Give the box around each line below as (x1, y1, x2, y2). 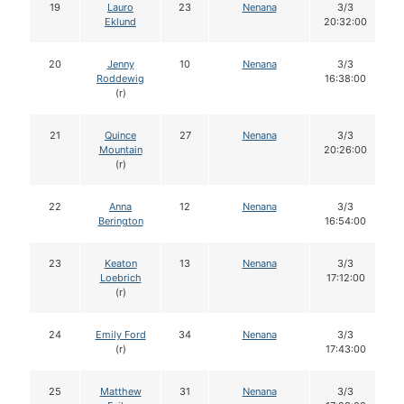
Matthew (99, 385, 142, 399)
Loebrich (99, 271, 142, 285)
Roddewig (96, 72, 144, 86)
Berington (97, 215, 143, 228)
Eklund (105, 15, 136, 29)
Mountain (98, 143, 142, 157)
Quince (105, 129, 136, 142)
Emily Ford (95, 328, 146, 342)
